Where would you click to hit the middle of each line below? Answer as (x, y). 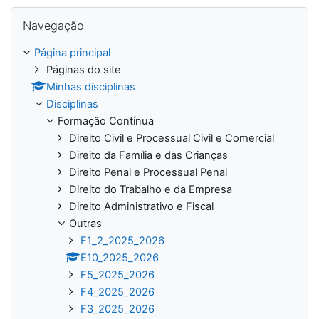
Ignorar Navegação (57, 13)
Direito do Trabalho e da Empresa (151, 189)
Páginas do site (84, 69)
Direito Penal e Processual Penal (148, 172)
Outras (85, 223)
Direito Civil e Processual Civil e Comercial (172, 138)
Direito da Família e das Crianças (148, 155)
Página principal (72, 52)
